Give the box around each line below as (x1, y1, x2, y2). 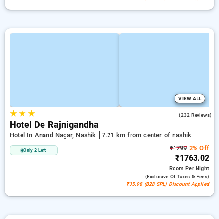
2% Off (187, 144, 209, 152)
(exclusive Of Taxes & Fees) (145, 174, 209, 179)
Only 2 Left (23, 148, 46, 153)
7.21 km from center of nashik (101, 131, 192, 139)
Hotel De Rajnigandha (10, 120, 99, 130)
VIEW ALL (178, 96, 201, 101)
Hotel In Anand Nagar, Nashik (10, 131, 98, 139)
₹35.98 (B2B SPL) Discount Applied (126, 181, 209, 187)
